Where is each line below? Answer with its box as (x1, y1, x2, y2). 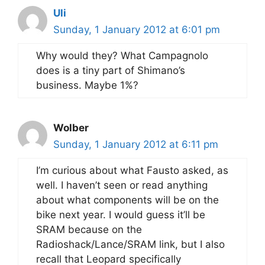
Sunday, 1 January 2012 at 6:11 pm (53, 138, 218, 150)
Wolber (53, 122, 89, 134)
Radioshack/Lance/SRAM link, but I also (36, 238, 225, 250)
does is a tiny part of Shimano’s (36, 64, 185, 76)
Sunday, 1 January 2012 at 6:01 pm (53, 24, 220, 35)
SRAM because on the (36, 224, 142, 235)
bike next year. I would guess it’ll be (36, 209, 205, 221)
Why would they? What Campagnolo (36, 50, 208, 62)
